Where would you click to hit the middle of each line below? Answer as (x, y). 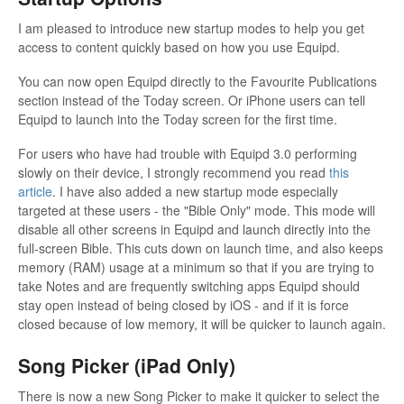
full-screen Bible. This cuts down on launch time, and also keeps (201, 248)
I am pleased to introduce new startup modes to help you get (191, 28)
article (35, 191)
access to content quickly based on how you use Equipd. (179, 46)
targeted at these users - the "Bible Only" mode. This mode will (197, 210)
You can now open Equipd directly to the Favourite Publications (197, 81)
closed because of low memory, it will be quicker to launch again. (202, 323)
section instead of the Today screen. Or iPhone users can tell (192, 100)
